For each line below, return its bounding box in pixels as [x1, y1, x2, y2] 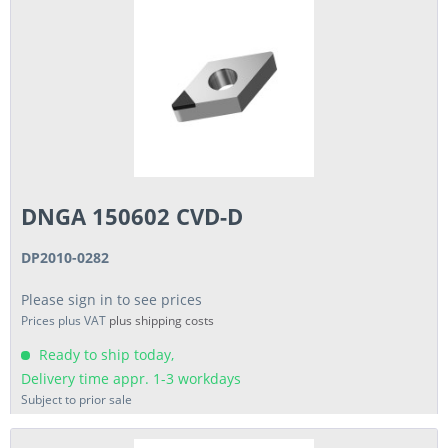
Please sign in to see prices [21, 290, 203, 310]
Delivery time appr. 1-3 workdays [21, 369, 242, 389]
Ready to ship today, [35, 345, 175, 365]
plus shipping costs [109, 312, 215, 330]
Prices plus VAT [21, 312, 110, 330]
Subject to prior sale [21, 391, 133, 409]
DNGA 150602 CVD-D [21, 201, 244, 232]
